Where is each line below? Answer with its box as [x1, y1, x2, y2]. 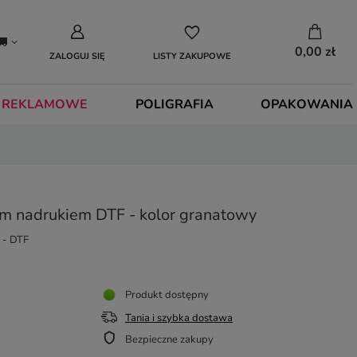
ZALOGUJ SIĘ [49, 50, 105, 63]
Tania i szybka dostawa [125, 311, 233, 325]
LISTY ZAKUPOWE [153, 50, 231, 63]
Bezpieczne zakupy [125, 332, 214, 347]
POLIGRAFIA [135, 96, 214, 113]
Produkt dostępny [125, 288, 209, 302]
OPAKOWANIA [260, 96, 353, 113]
